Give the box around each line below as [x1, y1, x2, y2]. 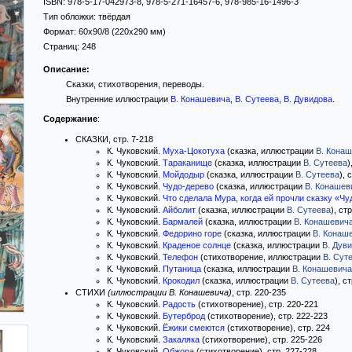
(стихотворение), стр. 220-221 [196, 299, 318, 309]
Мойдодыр [163, 170, 204, 179]
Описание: [43, 64, 90, 74]
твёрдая [98, 12, 130, 21]
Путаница [163, 264, 201, 273]
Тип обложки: [43, 12, 98, 21]
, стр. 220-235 [232, 288, 286, 297]
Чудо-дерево [163, 181, 214, 191]
